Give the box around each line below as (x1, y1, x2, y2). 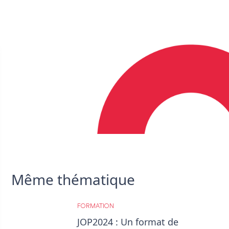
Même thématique (11, 169, 135, 189)
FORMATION (77, 203, 114, 210)
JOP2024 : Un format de (77, 215, 178, 228)
